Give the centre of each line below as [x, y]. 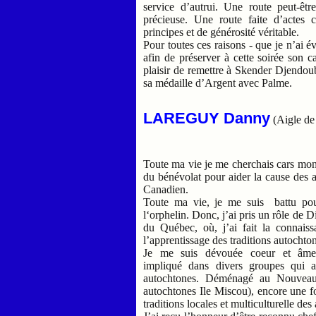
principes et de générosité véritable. [221, 32]
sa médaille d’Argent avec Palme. [218, 83]
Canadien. [166, 189]
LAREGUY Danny [207, 118]
